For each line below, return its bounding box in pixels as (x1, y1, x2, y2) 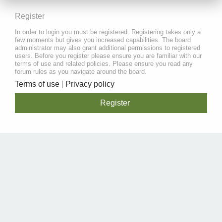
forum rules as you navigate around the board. (15, 68, 147, 76)
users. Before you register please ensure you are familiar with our (15, 52, 202, 60)
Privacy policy (65, 79, 114, 88)
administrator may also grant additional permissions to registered (15, 44, 200, 52)
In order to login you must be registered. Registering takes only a (15, 28, 201, 36)
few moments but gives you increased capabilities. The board (15, 36, 191, 44)
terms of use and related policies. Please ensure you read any (15, 60, 193, 68)
